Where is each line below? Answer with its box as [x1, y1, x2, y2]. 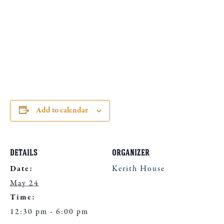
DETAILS [10, 150, 37, 157]
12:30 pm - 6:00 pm [10, 206, 88, 217]
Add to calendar [35, 105, 88, 116]
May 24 [10, 178, 39, 189]
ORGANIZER [112, 150, 149, 157]
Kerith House [112, 163, 165, 174]
